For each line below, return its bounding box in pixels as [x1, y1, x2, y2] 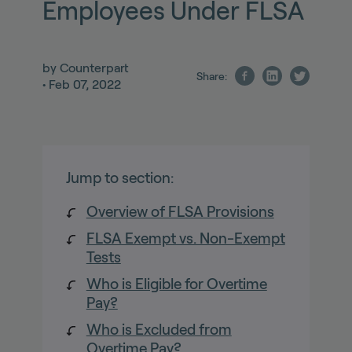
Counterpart [59, 60, 129, 75]
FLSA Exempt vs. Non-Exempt [86, 229, 285, 247]
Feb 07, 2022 [48, 77, 121, 91]
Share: [196, 69, 228, 82]
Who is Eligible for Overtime [86, 275, 267, 292]
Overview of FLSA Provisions [86, 203, 274, 220]
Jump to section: [65, 169, 174, 186]
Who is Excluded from [86, 321, 232, 338]
